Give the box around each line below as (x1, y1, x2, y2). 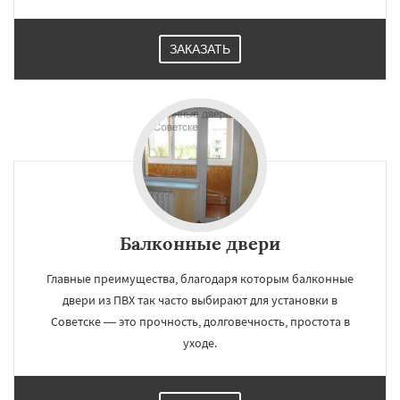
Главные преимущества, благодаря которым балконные (46, 271, 354, 287)
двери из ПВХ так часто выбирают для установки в (62, 292, 337, 308)
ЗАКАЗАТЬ (170, 42, 230, 56)
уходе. (183, 335, 217, 351)
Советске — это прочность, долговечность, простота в (50, 313, 350, 329)
